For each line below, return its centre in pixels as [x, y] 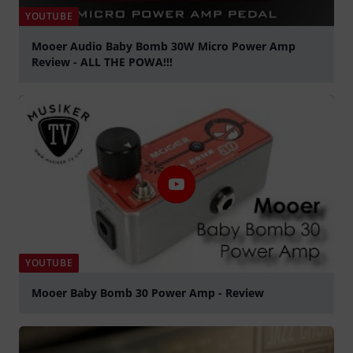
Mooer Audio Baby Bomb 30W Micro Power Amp [163, 46]
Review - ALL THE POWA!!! [102, 62]
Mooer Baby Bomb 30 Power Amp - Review [148, 293]
